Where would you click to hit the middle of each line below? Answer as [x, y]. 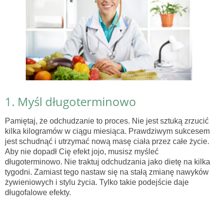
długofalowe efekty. [38, 192]
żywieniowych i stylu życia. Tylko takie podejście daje [97, 182]
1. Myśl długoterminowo [71, 101]
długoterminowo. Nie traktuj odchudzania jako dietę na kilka [108, 162]
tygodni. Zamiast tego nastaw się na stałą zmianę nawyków [107, 172]
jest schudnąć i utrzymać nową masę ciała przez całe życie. [107, 141]
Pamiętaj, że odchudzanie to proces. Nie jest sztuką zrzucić [107, 121]
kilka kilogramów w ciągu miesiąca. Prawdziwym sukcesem [107, 131]
